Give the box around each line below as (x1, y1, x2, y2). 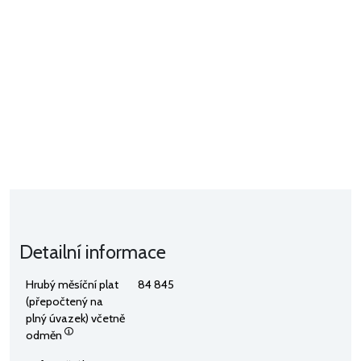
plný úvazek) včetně (26, 310, 125, 326)
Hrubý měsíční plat (26, 276, 118, 292)
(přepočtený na (26, 293, 103, 309)
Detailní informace (19, 239, 166, 263)
